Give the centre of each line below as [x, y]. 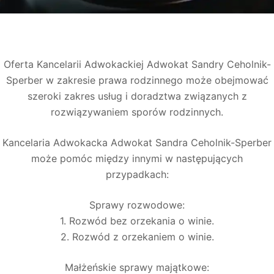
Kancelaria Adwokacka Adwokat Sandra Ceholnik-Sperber [137, 143]
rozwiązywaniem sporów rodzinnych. [137, 112]
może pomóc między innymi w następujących [137, 158]
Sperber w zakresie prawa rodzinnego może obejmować [137, 80]
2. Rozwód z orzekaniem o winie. [137, 237]
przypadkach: [137, 174]
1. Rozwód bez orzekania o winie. [137, 221]
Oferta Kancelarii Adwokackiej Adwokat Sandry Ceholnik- [137, 64]
